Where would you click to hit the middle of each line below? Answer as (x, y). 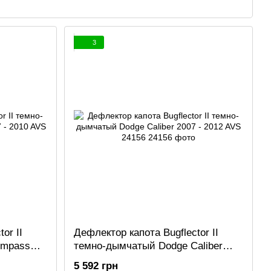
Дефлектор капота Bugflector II (146, 233)
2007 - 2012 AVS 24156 (127, 260)
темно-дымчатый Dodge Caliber (148, 246)
